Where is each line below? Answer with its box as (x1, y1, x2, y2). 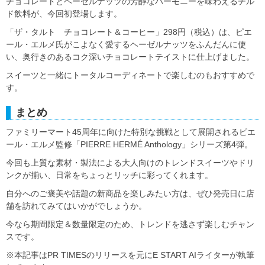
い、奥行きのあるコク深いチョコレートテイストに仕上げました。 (6, 51, 254, 62)
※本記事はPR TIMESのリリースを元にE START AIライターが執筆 (6, 250, 254, 260)
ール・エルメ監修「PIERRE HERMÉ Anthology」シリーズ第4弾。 (6, 139, 253, 149)
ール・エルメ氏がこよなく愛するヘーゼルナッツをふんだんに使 (6, 39, 246, 49)
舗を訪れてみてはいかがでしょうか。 (6, 201, 147, 211)
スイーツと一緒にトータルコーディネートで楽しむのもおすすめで (6, 70, 254, 80)
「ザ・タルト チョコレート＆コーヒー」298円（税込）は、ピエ (6, 27, 252, 37)
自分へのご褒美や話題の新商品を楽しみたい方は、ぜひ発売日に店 (6, 188, 254, 198)
